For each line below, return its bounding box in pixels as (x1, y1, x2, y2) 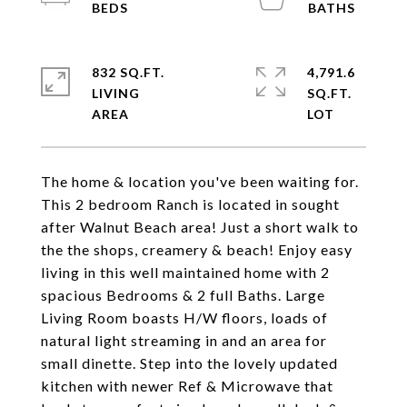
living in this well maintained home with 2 (41, 263, 330, 281)
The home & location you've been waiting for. (41, 173, 359, 190)
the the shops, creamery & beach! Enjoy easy (41, 241, 352, 258)
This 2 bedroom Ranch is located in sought (41, 195, 340, 213)
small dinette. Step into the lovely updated (41, 354, 338, 372)
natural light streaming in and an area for (41, 332, 327, 349)
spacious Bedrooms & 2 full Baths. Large (41, 286, 325, 303)
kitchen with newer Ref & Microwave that (41, 377, 333, 394)
